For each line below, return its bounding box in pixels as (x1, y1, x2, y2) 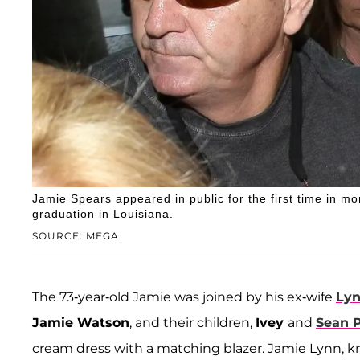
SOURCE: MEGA (32, 229, 119, 242)
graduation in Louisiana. (32, 207, 174, 220)
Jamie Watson (32, 314, 129, 330)
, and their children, (129, 314, 256, 330)
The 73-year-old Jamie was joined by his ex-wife (32, 288, 336, 305)
